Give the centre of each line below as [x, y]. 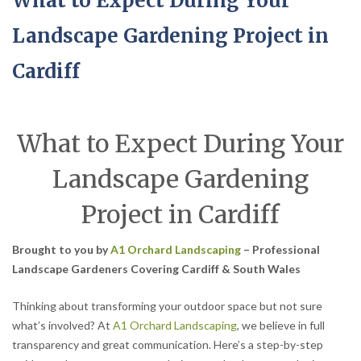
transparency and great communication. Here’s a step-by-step [168, 345]
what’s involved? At [62, 326]
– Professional [280, 250]
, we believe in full [281, 326]
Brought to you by [61, 250]
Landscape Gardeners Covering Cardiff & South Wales [156, 269]
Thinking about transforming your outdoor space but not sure [167, 306]
